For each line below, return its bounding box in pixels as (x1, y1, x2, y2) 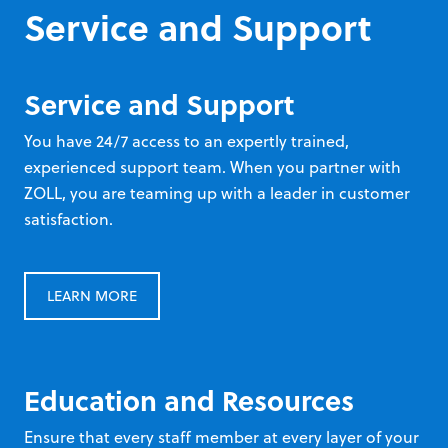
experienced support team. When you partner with (24, 155, 401, 178)
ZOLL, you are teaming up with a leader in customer (24, 181, 410, 204)
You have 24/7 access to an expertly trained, (24, 129, 349, 152)
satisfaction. (24, 207, 113, 230)
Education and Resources (24, 379, 354, 420)
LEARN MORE (46, 285, 137, 307)
